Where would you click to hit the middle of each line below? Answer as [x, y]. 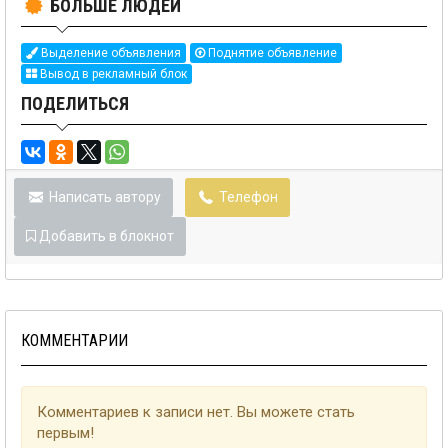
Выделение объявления [109, 53]
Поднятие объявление [271, 53]
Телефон [249, 197]
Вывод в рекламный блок [112, 74]
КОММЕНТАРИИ [74, 341]
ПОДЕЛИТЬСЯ [75, 104]
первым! [65, 433]
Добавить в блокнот [106, 236]
